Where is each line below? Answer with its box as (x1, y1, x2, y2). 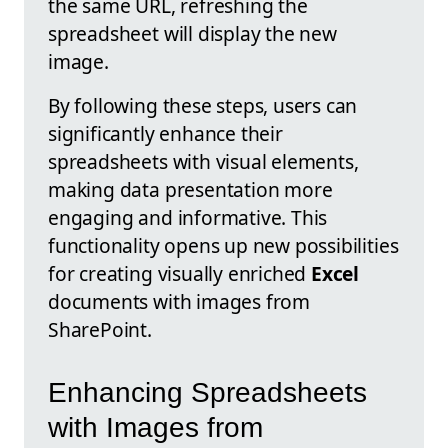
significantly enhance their (48, 120, 283, 148)
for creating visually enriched (48, 260, 312, 288)
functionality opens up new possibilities (48, 232, 399, 260)
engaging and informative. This (48, 204, 328, 232)
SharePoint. (48, 316, 152, 344)
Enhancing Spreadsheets (48, 376, 367, 408)
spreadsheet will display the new (48, 20, 337, 48)
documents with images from (48, 288, 311, 316)
